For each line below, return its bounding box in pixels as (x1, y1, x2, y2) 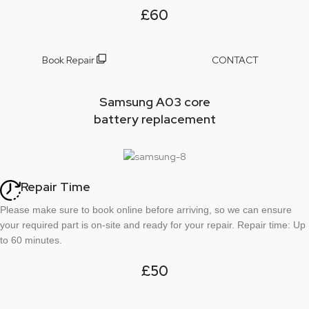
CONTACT (212, 54, 259, 66)
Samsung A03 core (99, 93, 210, 110)
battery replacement (93, 110, 216, 127)
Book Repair (41, 54, 97, 66)
